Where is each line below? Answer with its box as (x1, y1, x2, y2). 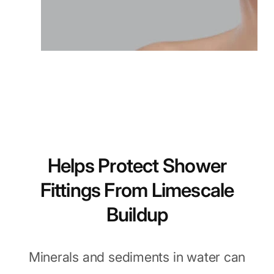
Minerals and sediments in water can (28, 249, 246, 265)
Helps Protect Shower (47, 154, 227, 178)
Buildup (106, 203, 168, 227)
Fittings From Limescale (40, 179, 234, 202)
